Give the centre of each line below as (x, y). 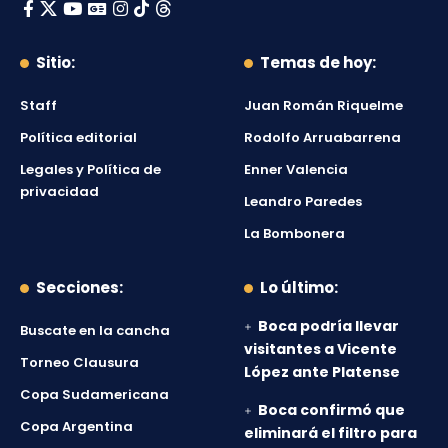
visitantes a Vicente (320, 349)
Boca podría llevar (329, 326)
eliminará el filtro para (330, 433)
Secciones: (79, 288)
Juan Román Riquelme (323, 106)
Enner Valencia (296, 170)
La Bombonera (294, 234)
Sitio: (55, 63)
